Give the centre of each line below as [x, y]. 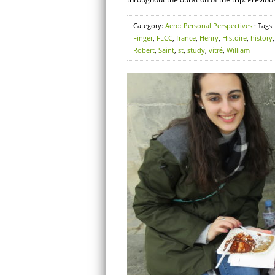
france [186, 38]
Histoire [234, 38]
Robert [144, 50]
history [261, 38]
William [238, 50]
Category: [149, 25]
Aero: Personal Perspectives [209, 25]
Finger [143, 38]
